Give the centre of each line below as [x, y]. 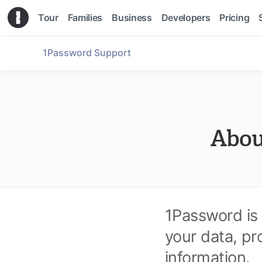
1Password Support [87, 53]
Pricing [235, 18]
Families [85, 18]
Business [132, 18]
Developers [186, 18]
